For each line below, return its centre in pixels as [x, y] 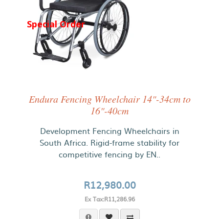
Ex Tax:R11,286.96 [109, 199]
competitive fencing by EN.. [109, 154]
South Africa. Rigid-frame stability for [109, 142]
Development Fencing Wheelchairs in [109, 131]
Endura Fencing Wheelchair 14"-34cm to [109, 99]
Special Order [56, 24]
